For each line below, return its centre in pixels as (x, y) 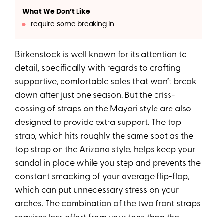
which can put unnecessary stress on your (97, 191)
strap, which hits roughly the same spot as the (104, 137)
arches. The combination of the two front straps (108, 204)
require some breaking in (72, 24)
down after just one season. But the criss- (95, 96)
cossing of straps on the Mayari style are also (103, 109)
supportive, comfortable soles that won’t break (106, 82)
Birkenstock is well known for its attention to (101, 55)
